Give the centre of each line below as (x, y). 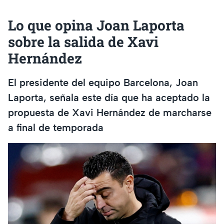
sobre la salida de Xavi (83, 42)
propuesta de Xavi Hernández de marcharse (110, 112)
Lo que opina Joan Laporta (96, 25)
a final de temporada (56, 127)
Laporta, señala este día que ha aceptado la (109, 97)
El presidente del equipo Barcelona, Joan (103, 82)
